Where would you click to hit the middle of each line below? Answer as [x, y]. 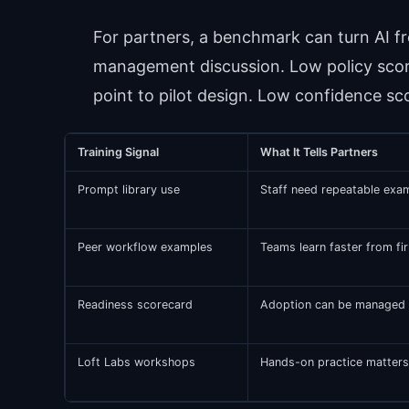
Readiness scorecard [135, 305]
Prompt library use [128, 190]
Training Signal [118, 152]
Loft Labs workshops [136, 362]
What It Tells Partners [319, 152]
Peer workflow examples [145, 247]
